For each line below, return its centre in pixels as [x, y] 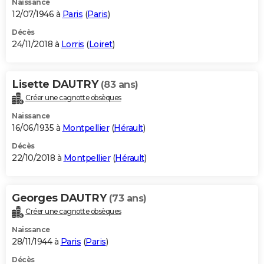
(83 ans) [119, 84]
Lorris [72, 44]
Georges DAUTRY [60, 198]
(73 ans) [128, 198]
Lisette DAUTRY [56, 84]
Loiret [100, 44]
